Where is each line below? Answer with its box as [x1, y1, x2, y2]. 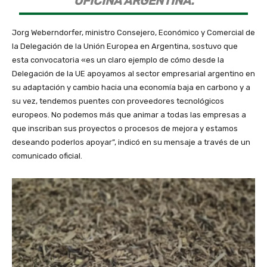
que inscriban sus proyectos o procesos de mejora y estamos [12, 124, 238, 133]
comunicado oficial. [12, 151, 82, 161]
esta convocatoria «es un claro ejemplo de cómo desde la [12, 55, 224, 65]
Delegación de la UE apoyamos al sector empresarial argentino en [12, 69, 255, 79]
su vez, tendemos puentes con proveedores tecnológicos [12, 97, 224, 106]
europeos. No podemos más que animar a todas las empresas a [12, 110, 246, 120]
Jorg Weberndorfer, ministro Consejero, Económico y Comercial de [12, 28, 255, 38]
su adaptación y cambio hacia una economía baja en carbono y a [12, 83, 250, 92]
